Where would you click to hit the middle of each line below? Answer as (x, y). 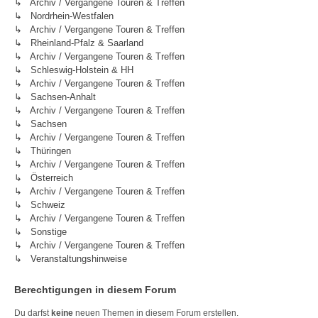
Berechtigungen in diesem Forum (95, 290)
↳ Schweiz (40, 205)
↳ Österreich (44, 178)
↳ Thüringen (43, 151)
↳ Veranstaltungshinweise (71, 259)
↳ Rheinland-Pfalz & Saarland (79, 43)
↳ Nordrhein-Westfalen (64, 16)
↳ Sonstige (40, 232)
